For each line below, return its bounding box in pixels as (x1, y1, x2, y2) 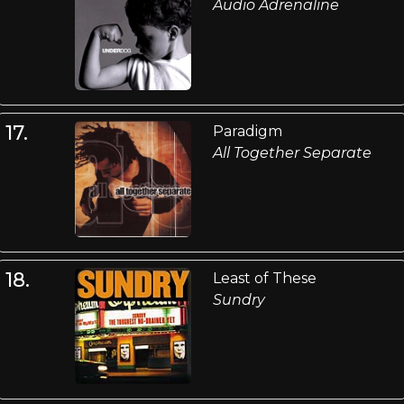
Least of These (212, 269, 317, 287)
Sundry (212, 290, 265, 308)
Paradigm (212, 122, 282, 140)
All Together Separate (212, 143, 372, 161)
